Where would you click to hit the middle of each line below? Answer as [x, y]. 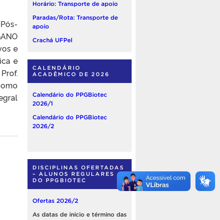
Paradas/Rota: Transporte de [75, 18]
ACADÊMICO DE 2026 [71, 74]
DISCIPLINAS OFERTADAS [78, 168]
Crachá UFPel [52, 40]
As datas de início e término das [80, 215]
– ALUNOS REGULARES [73, 174]
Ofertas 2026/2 [55, 201]
